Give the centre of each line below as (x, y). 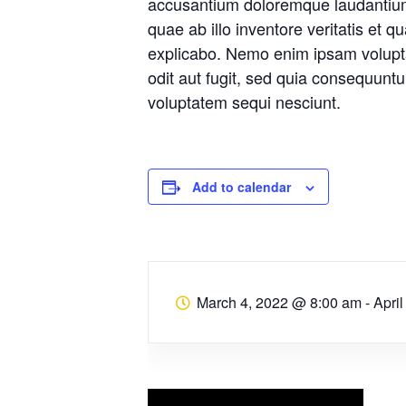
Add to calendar (242, 187)
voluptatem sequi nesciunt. (244, 101)
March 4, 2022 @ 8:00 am (281, 302)
